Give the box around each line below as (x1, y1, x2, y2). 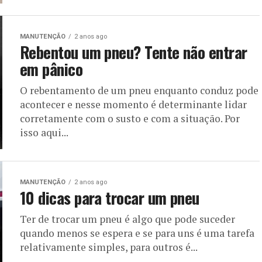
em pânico (20, 57, 83, 81)
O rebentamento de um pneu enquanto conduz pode (20, 84, 258, 97)
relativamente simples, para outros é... (20, 240, 198, 254)
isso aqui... (20, 126, 68, 139)
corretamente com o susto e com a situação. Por (20, 112, 240, 125)
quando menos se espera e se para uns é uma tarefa (20, 226, 254, 240)
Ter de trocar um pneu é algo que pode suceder (20, 212, 235, 226)
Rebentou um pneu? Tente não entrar (20, 40, 247, 64)
